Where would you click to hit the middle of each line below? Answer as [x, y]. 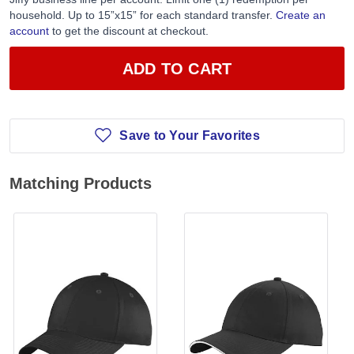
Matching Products [81, 184]
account [29, 31]
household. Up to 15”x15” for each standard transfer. [143, 15]
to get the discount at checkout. [129, 31]
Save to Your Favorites [190, 136]
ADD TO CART [177, 68]
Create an [301, 15]
